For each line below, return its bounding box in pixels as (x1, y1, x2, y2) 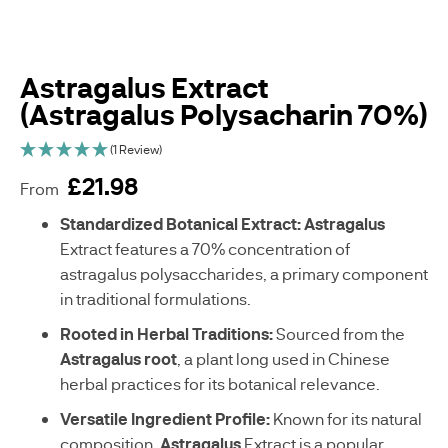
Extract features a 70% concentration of (60, 238, 350, 259)
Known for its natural (270, 408, 422, 429)
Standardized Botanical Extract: (60, 213, 301, 234)
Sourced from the (273, 323, 405, 344)
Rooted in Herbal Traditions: (60, 323, 273, 344)
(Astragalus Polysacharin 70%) (20, 95, 428, 133)
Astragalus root (60, 348, 177, 369)
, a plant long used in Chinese (177, 348, 390, 369)
